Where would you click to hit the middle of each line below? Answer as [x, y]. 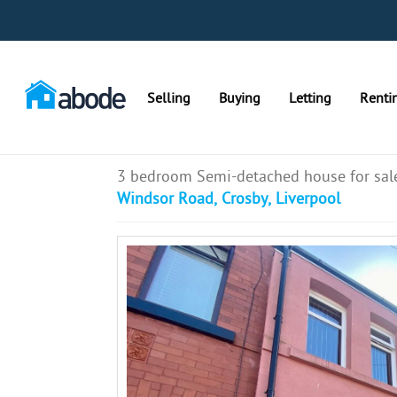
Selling [169, 98]
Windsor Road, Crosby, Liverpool [229, 198]
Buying [240, 98]
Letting [310, 98]
